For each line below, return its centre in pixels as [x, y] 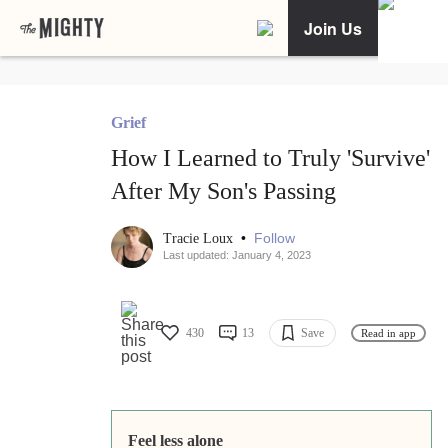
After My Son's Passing [223, 191]
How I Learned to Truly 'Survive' [270, 158]
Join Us [333, 28]
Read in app [388, 332]
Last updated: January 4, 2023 [237, 255]
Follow [274, 238]
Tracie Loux [200, 239]
